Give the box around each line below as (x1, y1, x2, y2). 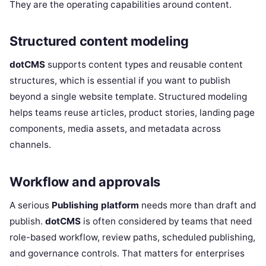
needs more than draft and (139, 199, 256, 211)
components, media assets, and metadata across (9, 123, 221, 135)
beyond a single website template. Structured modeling (9, 91, 247, 103)
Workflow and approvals (9, 174, 161, 190)
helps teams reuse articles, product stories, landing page (9, 107, 255, 119)
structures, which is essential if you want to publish (9, 75, 230, 87)
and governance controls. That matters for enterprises (9, 247, 245, 259)
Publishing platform (52, 199, 139, 211)
